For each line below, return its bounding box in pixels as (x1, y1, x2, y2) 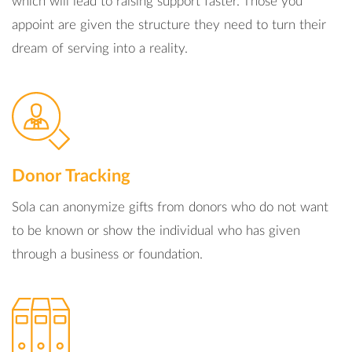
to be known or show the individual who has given (12, 224, 300, 237)
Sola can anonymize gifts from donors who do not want (12, 200, 328, 214)
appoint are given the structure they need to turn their (12, 18, 326, 31)
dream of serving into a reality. (12, 42, 188, 55)
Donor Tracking (12, 167, 131, 185)
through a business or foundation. (12, 247, 203, 261)
